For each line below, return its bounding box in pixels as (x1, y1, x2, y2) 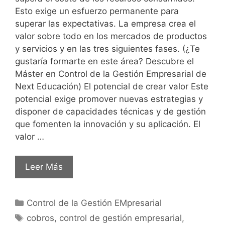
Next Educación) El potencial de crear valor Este (15, 81, 208, 91)
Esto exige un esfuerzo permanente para (15, 6, 179, 16)
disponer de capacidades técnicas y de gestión (15, 106, 206, 117)
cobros (27, 213, 55, 223)
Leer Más (25, 162, 63, 172)
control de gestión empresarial (59, 213, 182, 223)
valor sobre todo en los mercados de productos (15, 31, 207, 41)
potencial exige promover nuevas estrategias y (15, 93, 203, 104)
